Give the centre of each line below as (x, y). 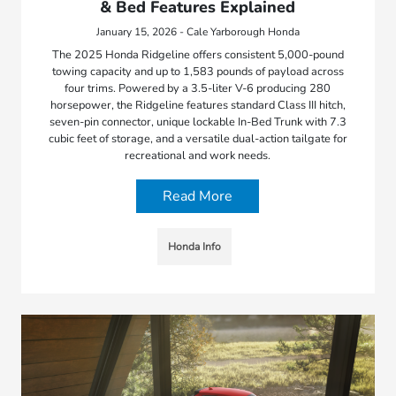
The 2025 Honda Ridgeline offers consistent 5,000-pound (198, 55)
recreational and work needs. (198, 156)
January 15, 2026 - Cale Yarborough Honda (198, 32)
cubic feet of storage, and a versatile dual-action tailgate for (198, 139)
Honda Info (194, 247)
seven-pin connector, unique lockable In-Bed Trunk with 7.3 (198, 122)
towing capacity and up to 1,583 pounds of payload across (198, 72)
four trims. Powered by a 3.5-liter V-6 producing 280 (198, 89)
